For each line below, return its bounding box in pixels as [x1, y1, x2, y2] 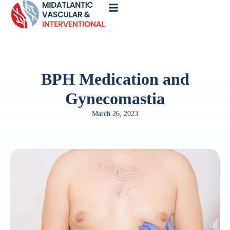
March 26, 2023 [92, 110, 138, 118]
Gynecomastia [65, 89, 165, 108]
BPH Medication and [41, 70, 189, 88]
